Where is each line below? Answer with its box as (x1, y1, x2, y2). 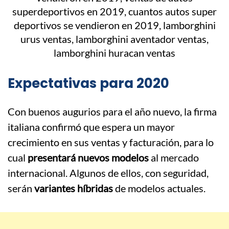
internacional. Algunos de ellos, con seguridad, (8, 167, 209, 179)
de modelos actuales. (113, 182, 205, 195)
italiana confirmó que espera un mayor (8, 121, 175, 133)
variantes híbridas (32, 182, 113, 195)
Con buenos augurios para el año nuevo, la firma (8, 105, 217, 118)
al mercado (149, 151, 199, 164)
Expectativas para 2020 (8, 74, 169, 93)
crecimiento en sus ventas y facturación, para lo (8, 136, 214, 149)
